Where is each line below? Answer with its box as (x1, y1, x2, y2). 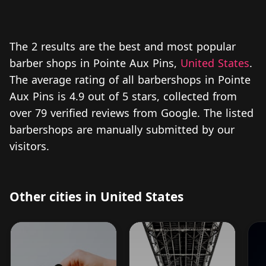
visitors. (9, 138, 49, 153)
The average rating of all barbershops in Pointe (9, 72, 251, 87)
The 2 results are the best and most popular (9, 39, 236, 53)
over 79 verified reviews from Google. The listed (9, 105, 254, 120)
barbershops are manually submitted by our (9, 122, 235, 137)
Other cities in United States (9, 188, 183, 205)
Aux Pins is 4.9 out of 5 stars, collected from (9, 88, 237, 103)
